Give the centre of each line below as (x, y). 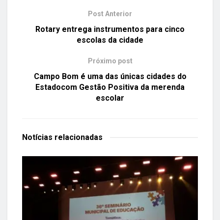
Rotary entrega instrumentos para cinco (110, 29)
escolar (110, 98)
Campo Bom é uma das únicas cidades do (110, 77)
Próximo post (110, 61)
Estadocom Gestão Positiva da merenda (110, 87)
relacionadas (79, 137)
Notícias (38, 137)
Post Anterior (110, 14)
